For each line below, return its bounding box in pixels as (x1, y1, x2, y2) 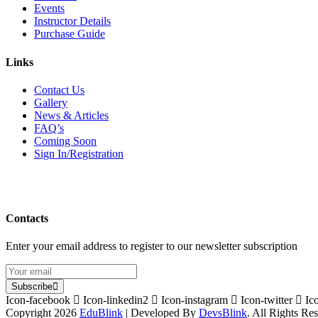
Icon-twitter (241, 294, 292, 307)
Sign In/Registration (34, 147, 124, 160)
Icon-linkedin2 (83, 294, 148, 307)
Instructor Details (34, 15, 111, 28)
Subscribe (11, 281, 53, 292)
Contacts (6, 212, 48, 225)
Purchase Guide (34, 28, 105, 40)
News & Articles (34, 109, 109, 121)
